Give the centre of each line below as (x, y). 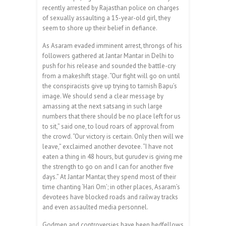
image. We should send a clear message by (103, 96)
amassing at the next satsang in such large (102, 106)
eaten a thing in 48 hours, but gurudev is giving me (112, 156)
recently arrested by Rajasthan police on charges (111, 8)
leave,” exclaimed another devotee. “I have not (108, 146)
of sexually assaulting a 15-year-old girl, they (106, 18)
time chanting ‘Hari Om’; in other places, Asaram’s (111, 187)
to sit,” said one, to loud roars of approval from (108, 126)
